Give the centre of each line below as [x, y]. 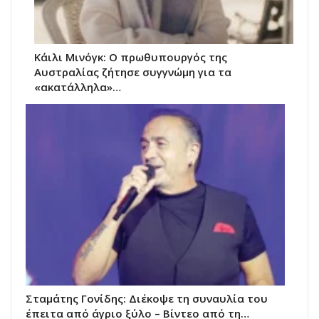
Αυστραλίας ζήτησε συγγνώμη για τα [133, 72]
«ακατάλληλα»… [78, 87]
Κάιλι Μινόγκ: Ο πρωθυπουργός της [131, 57]
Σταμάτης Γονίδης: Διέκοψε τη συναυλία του [147, 298]
